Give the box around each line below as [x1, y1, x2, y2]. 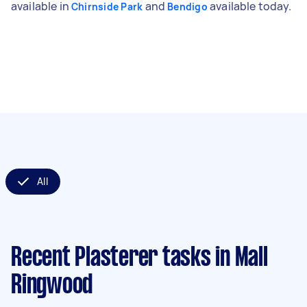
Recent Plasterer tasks [11, 245, 211, 271]
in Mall [210, 245, 268, 271]
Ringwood [11, 273, 93, 298]
